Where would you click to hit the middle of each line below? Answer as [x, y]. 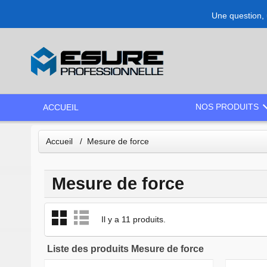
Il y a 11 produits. [133, 219]
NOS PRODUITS [228, 107]
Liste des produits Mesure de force [125, 249]
